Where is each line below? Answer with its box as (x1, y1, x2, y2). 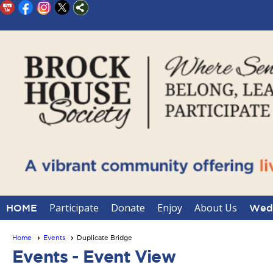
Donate (111, 201, 145, 214)
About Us (194, 201, 237, 214)
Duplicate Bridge (77, 234, 132, 241)
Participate (49, 201, 99, 214)
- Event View (68, 247, 175, 266)
